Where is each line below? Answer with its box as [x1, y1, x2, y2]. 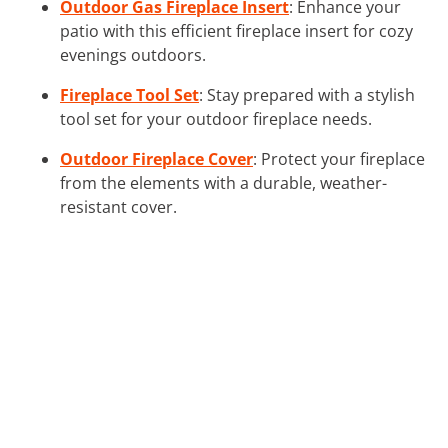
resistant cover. [60, 195, 177, 218]
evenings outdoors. [60, 43, 206, 66]
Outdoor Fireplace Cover [60, 147, 253, 170]
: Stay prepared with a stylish [199, 83, 415, 106]
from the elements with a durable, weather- [60, 171, 387, 194]
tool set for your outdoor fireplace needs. [60, 107, 372, 130]
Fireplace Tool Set [60, 83, 199, 106]
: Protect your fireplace [253, 147, 425, 170]
